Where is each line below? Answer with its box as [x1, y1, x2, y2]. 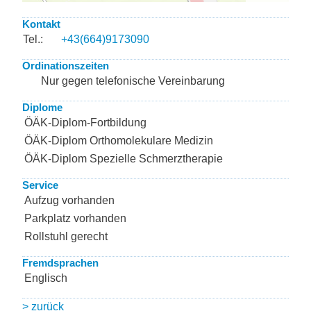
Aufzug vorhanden [24, 194, 115, 206]
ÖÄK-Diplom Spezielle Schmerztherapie [24, 153, 223, 165]
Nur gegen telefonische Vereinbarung [41, 75, 225, 87]
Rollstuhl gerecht [24, 230, 108, 242]
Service [22, 179, 58, 191]
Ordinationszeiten [22, 60, 109, 72]
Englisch [24, 272, 67, 284]
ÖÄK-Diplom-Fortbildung [24, 117, 146, 128]
